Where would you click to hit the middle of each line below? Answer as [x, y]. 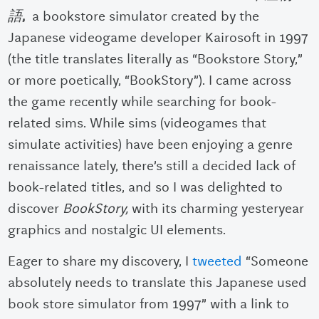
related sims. [49, 123]
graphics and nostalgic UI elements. [119, 230]
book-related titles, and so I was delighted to [146, 187]
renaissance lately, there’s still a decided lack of [152, 166]
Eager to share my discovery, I [100, 261]
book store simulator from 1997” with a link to [149, 304]
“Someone [276, 261]
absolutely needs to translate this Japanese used [158, 283]
